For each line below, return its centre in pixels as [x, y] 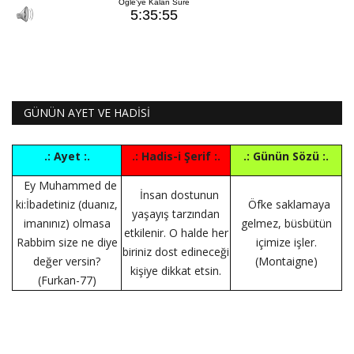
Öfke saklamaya [289, 205]
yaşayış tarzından [176, 214]
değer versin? [67, 262]
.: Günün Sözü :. [286, 156]
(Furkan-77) [67, 281]
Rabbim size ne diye [67, 243]
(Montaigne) [286, 262]
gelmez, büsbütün [286, 224]
